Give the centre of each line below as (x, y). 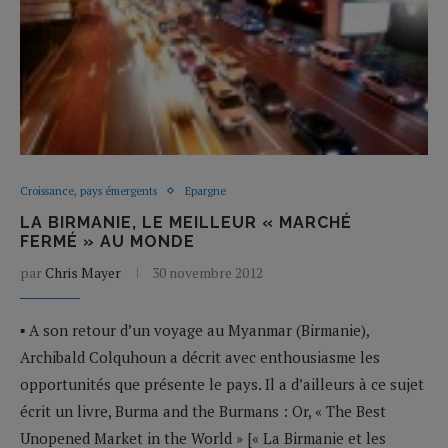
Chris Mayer (83, 272)
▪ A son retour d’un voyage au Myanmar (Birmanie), (194, 329)
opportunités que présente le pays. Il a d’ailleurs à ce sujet (222, 383)
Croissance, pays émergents (88, 190)
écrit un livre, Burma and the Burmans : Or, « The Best (203, 410)
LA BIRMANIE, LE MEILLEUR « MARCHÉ (186, 222)
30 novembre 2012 (207, 272)
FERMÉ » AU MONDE (107, 241)
